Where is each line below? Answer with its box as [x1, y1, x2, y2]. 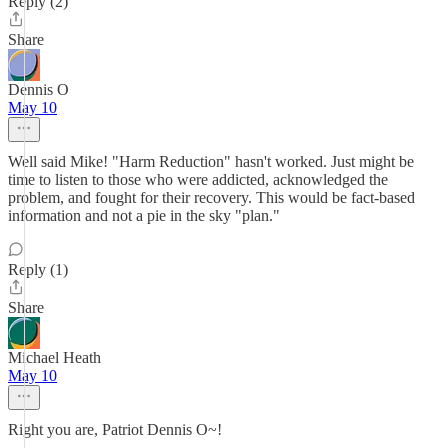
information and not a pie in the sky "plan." [8, 207, 280, 224]
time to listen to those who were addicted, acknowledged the [8, 171, 388, 188]
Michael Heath [8, 349, 101, 366]
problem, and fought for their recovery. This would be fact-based [8, 189, 415, 206]
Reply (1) [8, 261, 68, 278]
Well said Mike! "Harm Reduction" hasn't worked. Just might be [8, 153, 414, 170]
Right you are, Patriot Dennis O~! [8, 421, 222, 438]
